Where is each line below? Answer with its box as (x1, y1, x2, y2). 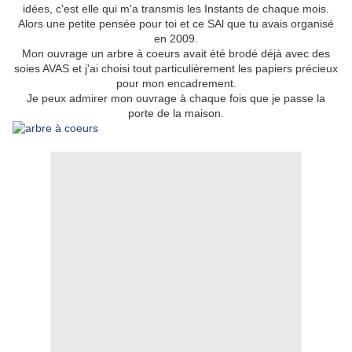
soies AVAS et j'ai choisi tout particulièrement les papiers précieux (14, 62, 338, 75)
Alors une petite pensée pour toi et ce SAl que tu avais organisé (18, 17, 334, 31)
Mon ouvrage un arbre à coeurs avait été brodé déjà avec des (22, 47, 330, 60)
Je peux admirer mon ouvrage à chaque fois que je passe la (27, 92, 325, 105)
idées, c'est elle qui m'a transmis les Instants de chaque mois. (23, 2, 329, 16)
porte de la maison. (128, 107, 224, 120)
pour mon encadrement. (115, 77, 236, 90)
